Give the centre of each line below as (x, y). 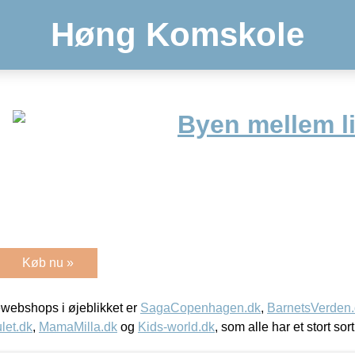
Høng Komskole (177, 34)
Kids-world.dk (176, 326)
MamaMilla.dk (78, 326)
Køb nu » (48, 262)
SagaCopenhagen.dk (200, 307)
